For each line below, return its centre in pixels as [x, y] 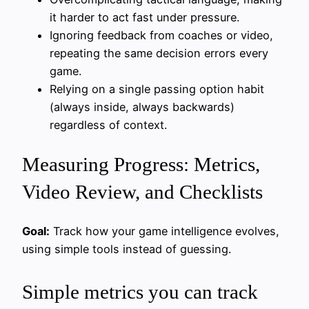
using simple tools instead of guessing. [127, 249]
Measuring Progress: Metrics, [141, 165]
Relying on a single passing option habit [157, 89]
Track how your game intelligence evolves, [165, 231]
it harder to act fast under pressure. [144, 17]
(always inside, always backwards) [142, 107]
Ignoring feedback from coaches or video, [161, 35]
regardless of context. [108, 124]
